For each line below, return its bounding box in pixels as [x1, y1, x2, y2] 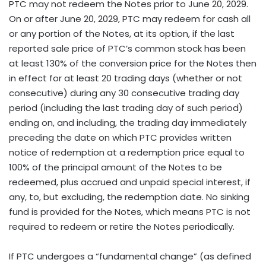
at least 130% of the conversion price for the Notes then [9, 56, 256, 69]
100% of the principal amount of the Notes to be [9, 160, 222, 173]
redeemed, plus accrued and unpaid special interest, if [9, 175, 251, 188]
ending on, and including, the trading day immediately [9, 116, 246, 129]
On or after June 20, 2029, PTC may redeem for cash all [9, 12, 251, 25]
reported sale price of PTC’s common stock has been [9, 42, 246, 55]
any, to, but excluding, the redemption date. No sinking [9, 190, 249, 203]
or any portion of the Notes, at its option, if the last [9, 27, 235, 40]
